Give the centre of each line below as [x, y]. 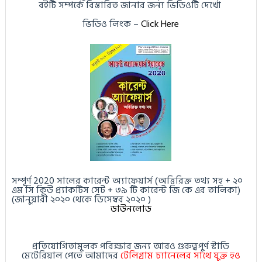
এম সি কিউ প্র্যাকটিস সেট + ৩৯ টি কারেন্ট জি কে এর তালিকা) [126, 190]
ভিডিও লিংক [107, 24]
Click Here [160, 24]
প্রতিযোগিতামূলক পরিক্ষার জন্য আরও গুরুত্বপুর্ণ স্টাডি [131, 246]
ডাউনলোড [131, 208]
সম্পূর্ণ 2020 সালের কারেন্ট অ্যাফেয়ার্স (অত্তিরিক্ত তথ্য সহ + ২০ [127, 180]
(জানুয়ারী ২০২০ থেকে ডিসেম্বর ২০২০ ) [81, 199]
